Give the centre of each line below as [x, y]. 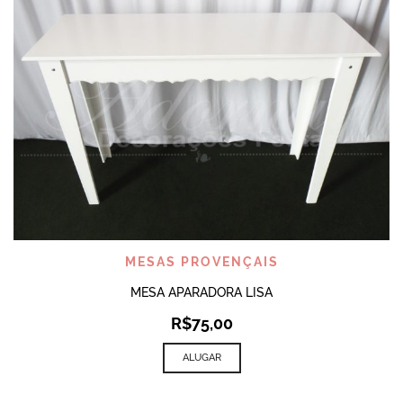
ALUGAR [201, 357]
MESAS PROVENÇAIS [201, 261]
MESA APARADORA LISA [201, 292]
